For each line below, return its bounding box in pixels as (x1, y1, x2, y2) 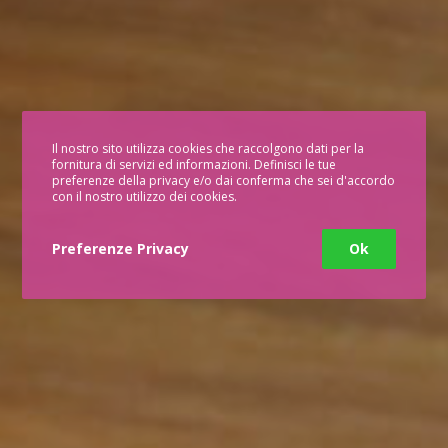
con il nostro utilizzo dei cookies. (52, 187, 238, 205)
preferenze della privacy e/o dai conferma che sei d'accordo (52, 171, 396, 189)
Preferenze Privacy (52, 238, 190, 258)
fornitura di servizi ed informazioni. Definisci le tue (52, 155, 337, 173)
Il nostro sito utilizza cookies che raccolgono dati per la (52, 139, 365, 157)
